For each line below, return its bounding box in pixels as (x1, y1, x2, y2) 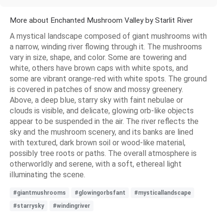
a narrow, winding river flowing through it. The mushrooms (10, 42, 202, 51)
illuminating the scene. (10, 170, 85, 179)
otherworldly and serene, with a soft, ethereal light (10, 159, 182, 169)
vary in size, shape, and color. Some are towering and (10, 52, 186, 62)
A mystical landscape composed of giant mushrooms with (10, 31, 207, 41)
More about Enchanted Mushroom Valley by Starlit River (10, 15, 193, 25)
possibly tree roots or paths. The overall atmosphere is (10, 148, 197, 158)
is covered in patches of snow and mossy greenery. (10, 84, 183, 94)
